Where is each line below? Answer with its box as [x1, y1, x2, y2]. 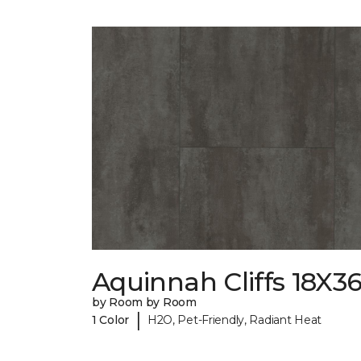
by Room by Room [92, 295, 197, 310]
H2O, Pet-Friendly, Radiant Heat [147, 312, 322, 327]
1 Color [92, 312, 130, 327]
